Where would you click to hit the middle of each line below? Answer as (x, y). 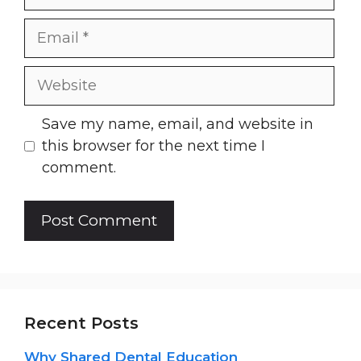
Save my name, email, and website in (178, 124)
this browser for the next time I (154, 145)
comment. (79, 167)
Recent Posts (81, 323)
